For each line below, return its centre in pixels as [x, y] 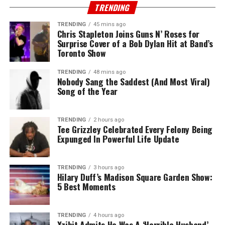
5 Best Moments [86, 186]
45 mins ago [109, 24]
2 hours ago [108, 120]
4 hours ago [108, 215]
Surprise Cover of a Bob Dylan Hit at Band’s [135, 43]
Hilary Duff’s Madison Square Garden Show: [135, 177]
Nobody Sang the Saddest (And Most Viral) [133, 81]
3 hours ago [108, 167]
